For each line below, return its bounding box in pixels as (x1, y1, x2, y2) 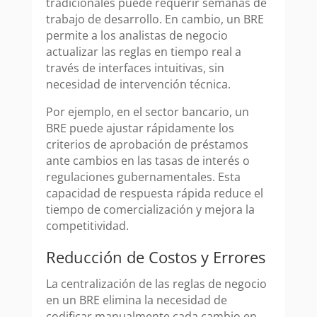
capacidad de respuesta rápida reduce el (45, 185, 263, 202)
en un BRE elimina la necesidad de (45, 292, 227, 309)
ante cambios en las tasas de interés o (45, 153, 250, 169)
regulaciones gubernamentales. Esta (45, 169, 241, 185)
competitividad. (45, 218, 129, 234)
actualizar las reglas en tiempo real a (45, 44, 241, 60)
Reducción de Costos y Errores (45, 246, 265, 268)
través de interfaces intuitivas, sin (45, 60, 224, 76)
